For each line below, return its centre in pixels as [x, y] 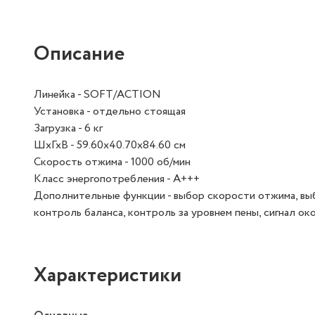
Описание [79, 54]
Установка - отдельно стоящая [110, 111]
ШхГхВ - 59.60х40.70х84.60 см [110, 145]
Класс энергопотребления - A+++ [117, 179]
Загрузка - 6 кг [68, 128]
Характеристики [108, 275]
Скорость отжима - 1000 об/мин [112, 162]
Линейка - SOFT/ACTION [97, 94]
